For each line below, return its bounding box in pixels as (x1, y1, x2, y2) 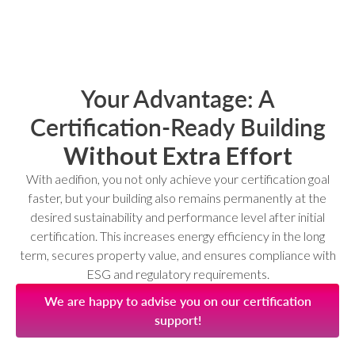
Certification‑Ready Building (29, 112, 326, 141)
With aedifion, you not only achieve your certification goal (25, 170, 330, 186)
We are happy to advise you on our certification (44, 292, 311, 308)
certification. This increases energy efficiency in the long (30, 227, 325, 243)
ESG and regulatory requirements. (86, 265, 269, 281)
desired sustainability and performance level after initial (30, 208, 325, 224)
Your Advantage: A (80, 83, 275, 113)
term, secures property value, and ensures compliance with (19, 246, 336, 262)
